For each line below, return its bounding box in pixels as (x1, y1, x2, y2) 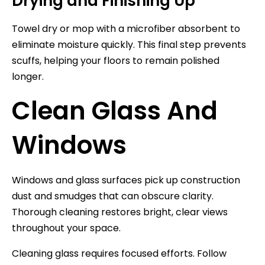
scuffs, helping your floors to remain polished (12, 53, 219, 67)
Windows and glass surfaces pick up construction (12, 173, 240, 187)
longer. (12, 69, 44, 83)
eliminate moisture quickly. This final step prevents (12, 37, 246, 51)
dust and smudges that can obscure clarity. (12, 189, 214, 203)
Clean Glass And (12, 93, 218, 128)
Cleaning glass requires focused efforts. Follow (12, 246, 227, 260)
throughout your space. (12, 221, 121, 235)
